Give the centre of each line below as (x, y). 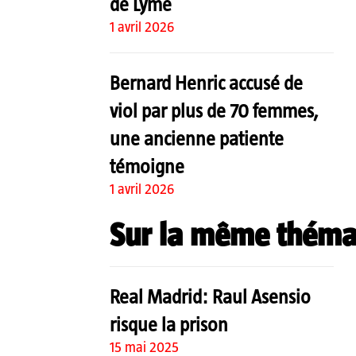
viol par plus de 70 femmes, (214, 110)
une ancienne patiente (197, 138)
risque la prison (169, 324)
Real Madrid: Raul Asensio (210, 296)
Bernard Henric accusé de (206, 82)
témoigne (147, 166)
